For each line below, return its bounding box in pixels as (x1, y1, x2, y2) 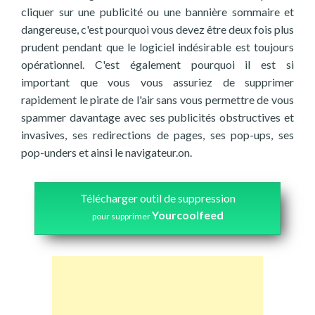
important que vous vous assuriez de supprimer (21, 75, 294, 89)
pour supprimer (91, 211, 152, 221)
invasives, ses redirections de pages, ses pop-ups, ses (21, 128, 294, 141)
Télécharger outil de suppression (79, 191, 236, 205)
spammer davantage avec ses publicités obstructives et (21, 110, 294, 124)
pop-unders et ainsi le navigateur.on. (21, 146, 192, 159)
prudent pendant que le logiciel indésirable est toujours (21, 40, 294, 53)
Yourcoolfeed (151, 208, 224, 221)
